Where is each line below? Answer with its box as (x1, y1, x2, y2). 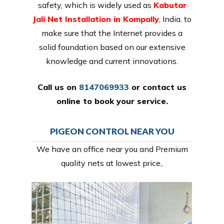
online (56, 95, 80, 106)
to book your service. (80, 95, 168, 106)
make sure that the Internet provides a (41, 27, 182, 38)
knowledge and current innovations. (46, 55, 178, 66)
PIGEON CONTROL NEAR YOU (49, 125, 174, 136)
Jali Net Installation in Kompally (32, 13, 159, 24)
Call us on (37, 81, 79, 92)
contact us (142, 81, 186, 92)
